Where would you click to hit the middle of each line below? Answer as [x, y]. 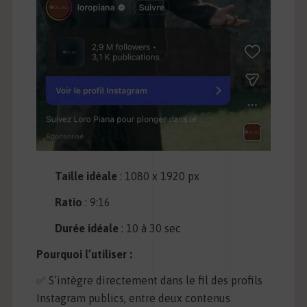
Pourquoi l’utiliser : [84, 254]
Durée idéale [87, 228]
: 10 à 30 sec [150, 228]
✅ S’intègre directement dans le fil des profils [149, 280]
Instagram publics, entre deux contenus [133, 298]
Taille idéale [86, 176]
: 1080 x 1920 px [159, 176]
